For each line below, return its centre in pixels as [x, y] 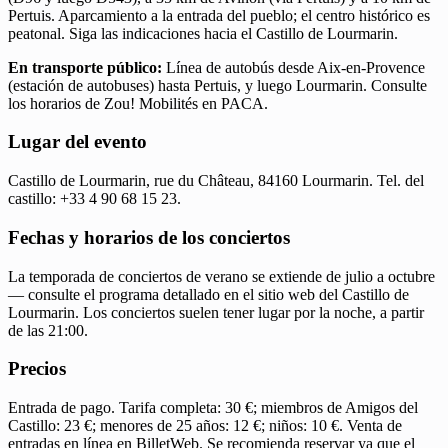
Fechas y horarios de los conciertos [149, 237]
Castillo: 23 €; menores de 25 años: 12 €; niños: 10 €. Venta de [205, 425]
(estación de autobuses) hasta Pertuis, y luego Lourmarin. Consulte [217, 85]
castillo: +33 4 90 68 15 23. [94, 199]
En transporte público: [85, 67]
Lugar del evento [77, 142]
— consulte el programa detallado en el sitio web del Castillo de [208, 294]
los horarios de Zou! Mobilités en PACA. [138, 103]
